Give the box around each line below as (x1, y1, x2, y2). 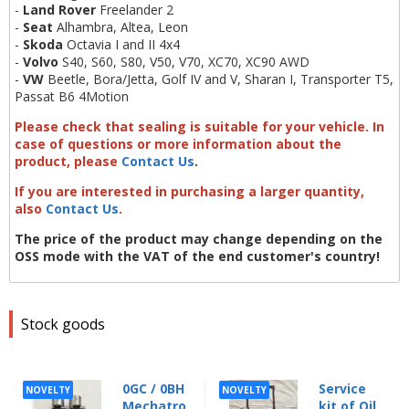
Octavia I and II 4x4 (63, 36, 180, 54)
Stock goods (21, 314, 105, 335)
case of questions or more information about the (15, 135, 341, 153)
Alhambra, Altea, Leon (53, 18, 188, 37)
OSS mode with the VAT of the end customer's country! (15, 247, 380, 266)
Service (319, 380, 366, 398)
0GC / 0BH (122, 380, 184, 398)
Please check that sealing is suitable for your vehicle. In (15, 118, 384, 136)
